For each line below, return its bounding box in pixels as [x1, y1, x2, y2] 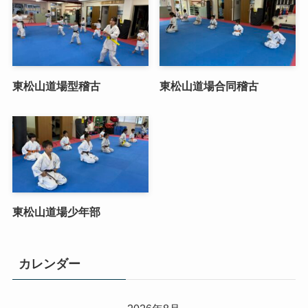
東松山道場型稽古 [12, 79, 100, 92]
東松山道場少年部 [12, 206, 100, 219]
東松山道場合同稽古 [159, 79, 259, 92]
